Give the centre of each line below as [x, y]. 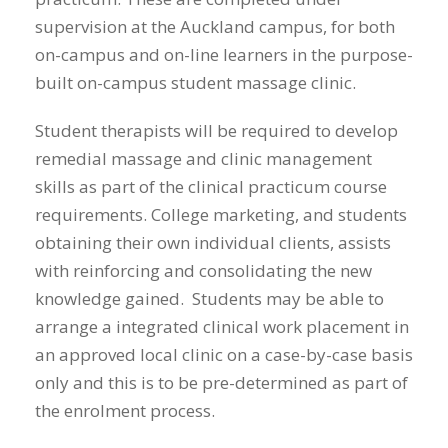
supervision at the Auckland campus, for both [215, 27]
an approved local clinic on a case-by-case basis [224, 355]
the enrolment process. [125, 411]
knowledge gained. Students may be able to [209, 299]
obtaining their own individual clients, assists [213, 243]
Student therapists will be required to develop [216, 131]
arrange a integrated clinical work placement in [222, 327]
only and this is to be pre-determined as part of [221, 383]
